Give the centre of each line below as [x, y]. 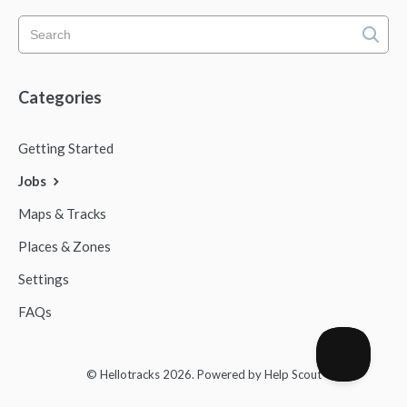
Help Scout [293, 375]
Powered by [230, 375]
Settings [44, 279]
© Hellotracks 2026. [141, 375]
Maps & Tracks [62, 214]
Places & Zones [65, 247]
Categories [60, 98]
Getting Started [66, 149]
